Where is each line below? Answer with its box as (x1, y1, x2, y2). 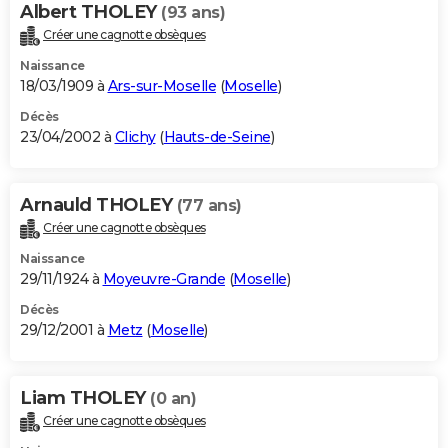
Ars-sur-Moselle (107, 77, 216, 96)
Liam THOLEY (20, 386, 150, 409)
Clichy (114, 128, 156, 147)
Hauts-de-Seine (163, 128, 271, 147)
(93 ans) (161, 3, 225, 23)
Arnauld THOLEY (20, 194, 177, 217)
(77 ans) (176, 196, 242, 216)
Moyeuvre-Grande (102, 269, 225, 288)
